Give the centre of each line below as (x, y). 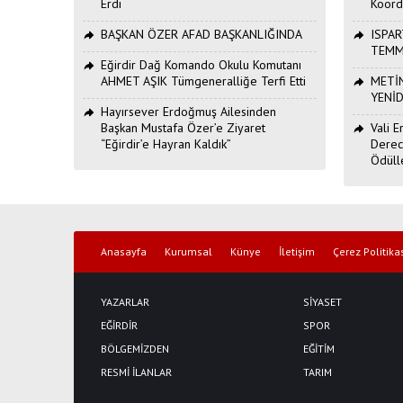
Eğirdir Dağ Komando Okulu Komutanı (201, 64)
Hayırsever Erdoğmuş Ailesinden (188, 111)
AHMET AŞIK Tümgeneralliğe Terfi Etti (203, 81)
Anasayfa (124, 251)
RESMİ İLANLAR (136, 372)
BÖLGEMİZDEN (135, 348)
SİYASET (322, 301)
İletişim (297, 251)
